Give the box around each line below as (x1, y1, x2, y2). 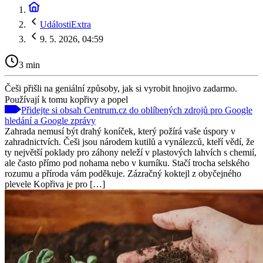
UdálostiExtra (40, 19, 91, 29)
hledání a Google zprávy (5, 115, 96, 126)
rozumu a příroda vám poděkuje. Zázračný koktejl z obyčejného (5, 168, 241, 178)
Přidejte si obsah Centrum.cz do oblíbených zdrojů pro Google (21, 104, 252, 115)
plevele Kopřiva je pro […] (5, 178, 105, 189)
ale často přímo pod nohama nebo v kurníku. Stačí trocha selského (5, 157, 249, 168)
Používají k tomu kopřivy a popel (5, 94, 128, 104)
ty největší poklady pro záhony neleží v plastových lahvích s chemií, (5, 147, 257, 157)
